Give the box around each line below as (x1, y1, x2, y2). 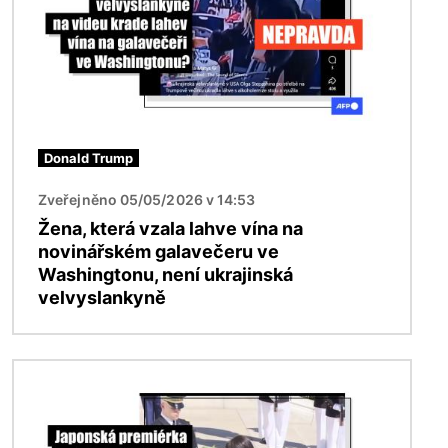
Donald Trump (44, 149, 133, 166)
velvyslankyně (38, 286, 166, 308)
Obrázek (13, 361, 80, 382)
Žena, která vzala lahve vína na (38, 217, 303, 239)
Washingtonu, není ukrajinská (38, 263, 293, 285)
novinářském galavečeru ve (38, 240, 279, 262)
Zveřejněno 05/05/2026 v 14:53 (38, 190, 256, 208)
